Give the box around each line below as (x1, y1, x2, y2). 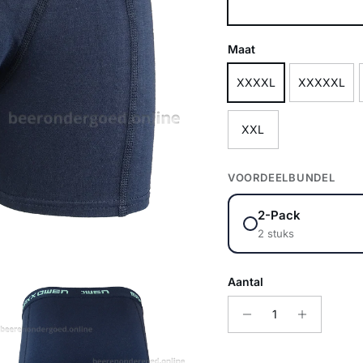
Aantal (227, 274, 263, 288)
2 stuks (257, 226, 294, 240)
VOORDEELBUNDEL (227, 170, 335, 184)
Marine (237, 3, 274, 18)
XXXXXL (297, 75, 345, 89)
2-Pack (257, 207, 301, 223)
